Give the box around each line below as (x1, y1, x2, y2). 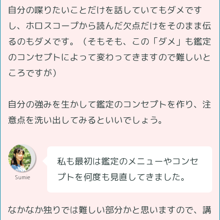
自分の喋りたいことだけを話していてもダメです (8, 3, 202, 16)
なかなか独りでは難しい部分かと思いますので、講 (8, 203, 211, 216)
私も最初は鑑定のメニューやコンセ (57, 155, 198, 167)
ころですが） (8, 66, 61, 79)
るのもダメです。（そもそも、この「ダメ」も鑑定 (8, 35, 211, 48)
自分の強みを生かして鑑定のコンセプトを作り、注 (8, 98, 211, 110)
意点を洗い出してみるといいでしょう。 (8, 113, 167, 126)
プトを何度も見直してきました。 (57, 170, 190, 183)
